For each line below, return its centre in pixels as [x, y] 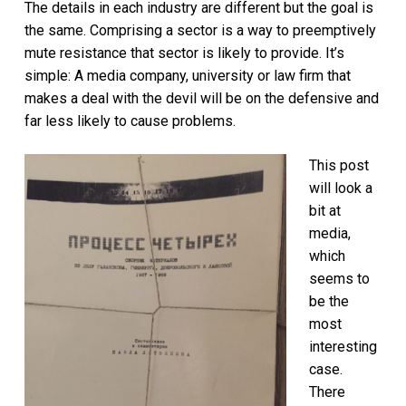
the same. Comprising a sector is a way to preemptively [200, 30]
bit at [324, 211]
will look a [340, 188]
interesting [343, 347]
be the [329, 301]
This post [338, 165]
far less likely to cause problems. [130, 121]
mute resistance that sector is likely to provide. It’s [184, 53]
